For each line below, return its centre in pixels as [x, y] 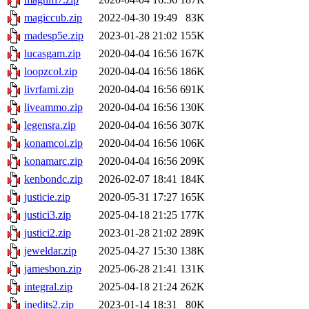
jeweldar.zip [50, 251]
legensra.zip [50, 126]
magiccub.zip [53, 18]
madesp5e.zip [54, 36]
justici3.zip [48, 215]
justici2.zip [48, 233]
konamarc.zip [53, 161]
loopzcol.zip [51, 72]
